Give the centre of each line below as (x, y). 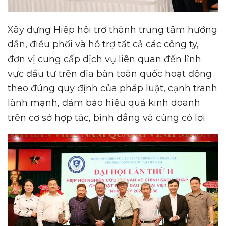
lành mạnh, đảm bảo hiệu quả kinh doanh (104, 103)
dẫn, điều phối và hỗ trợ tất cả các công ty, (103, 45)
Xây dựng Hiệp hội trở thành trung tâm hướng (112, 30)
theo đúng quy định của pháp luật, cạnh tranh (112, 89)
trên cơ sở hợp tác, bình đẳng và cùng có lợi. (107, 118)
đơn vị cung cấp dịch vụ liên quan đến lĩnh (104, 59)
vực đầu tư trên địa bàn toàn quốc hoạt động (110, 74)
